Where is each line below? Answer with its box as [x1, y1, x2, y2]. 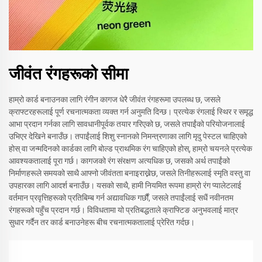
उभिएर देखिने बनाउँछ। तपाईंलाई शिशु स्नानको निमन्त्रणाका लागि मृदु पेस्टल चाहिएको [9, 132, 247, 142]
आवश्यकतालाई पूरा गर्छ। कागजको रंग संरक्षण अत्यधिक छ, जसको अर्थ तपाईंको [9, 156, 230, 166]
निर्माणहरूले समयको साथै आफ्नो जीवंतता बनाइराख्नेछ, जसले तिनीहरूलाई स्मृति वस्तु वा [9, 168, 250, 178]
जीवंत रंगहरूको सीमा [9, 64, 128, 84]
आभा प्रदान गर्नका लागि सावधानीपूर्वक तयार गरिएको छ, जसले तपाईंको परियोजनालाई [9, 119, 245, 129]
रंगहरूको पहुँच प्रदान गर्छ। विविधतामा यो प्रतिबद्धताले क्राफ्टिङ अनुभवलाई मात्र [9, 205, 238, 215]
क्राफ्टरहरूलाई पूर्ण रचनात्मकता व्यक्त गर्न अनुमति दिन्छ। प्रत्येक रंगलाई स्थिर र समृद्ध [9, 107, 253, 117]
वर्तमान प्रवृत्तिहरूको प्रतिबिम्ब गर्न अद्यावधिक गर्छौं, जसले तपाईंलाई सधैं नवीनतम [9, 193, 233, 203]
